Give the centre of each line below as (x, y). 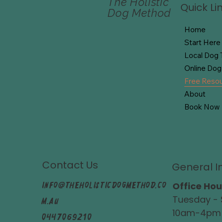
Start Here (202, 42)
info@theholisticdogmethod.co (104, 185)
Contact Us (70, 165)
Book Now (202, 107)
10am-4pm (196, 213)
